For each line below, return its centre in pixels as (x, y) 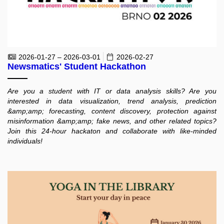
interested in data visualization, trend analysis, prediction (112, 101)
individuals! (25, 141)
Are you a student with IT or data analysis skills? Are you (112, 91)
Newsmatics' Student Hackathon (77, 67)
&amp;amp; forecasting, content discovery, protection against (112, 111)
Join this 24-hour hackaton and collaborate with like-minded (112, 131)
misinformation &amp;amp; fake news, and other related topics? (112, 121)
